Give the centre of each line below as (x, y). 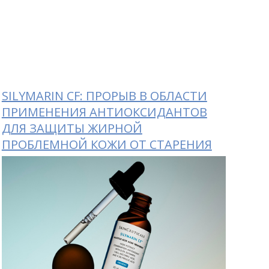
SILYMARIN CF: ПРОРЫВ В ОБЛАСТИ (104, 95)
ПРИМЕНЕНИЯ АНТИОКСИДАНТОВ (104, 112)
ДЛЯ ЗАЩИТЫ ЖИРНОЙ (72, 128)
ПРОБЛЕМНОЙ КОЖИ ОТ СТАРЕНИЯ (107, 144)
